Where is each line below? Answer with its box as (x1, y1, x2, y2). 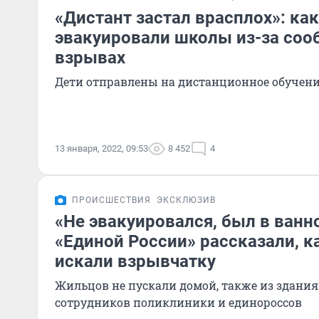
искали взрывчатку (55, 251, 216, 271)
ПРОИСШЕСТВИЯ (72, 195, 151, 205)
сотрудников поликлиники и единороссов (55, 295, 302, 310)
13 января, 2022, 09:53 (55, 143, 148, 154)
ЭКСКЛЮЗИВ (157, 195, 216, 205)
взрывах (55, 48, 125, 68)
